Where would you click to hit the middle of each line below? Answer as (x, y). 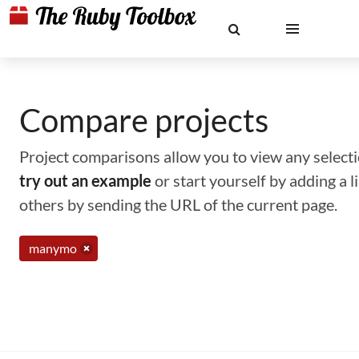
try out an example (85, 180)
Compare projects (144, 120)
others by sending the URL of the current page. (178, 204)
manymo (53, 248)
